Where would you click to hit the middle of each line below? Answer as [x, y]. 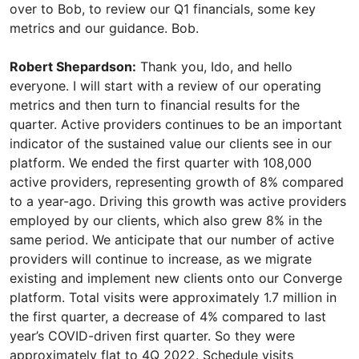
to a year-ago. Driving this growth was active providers [178, 201]
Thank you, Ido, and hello [214, 67]
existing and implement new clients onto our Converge [176, 278]
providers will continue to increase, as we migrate [161, 259]
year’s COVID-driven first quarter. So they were [152, 336]
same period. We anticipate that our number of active [172, 240]
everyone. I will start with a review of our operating [165, 86]
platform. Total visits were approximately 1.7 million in [173, 297]
